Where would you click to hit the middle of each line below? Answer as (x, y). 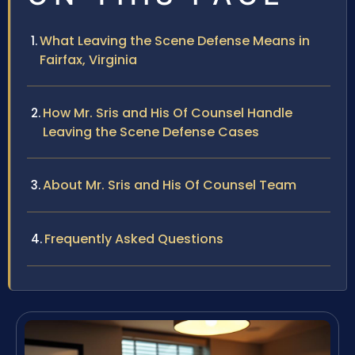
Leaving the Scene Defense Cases (151, 132)
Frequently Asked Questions (134, 239)
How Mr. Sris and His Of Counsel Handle (168, 113)
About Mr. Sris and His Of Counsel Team (170, 185)
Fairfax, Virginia (88, 60)
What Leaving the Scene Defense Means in (175, 41)
